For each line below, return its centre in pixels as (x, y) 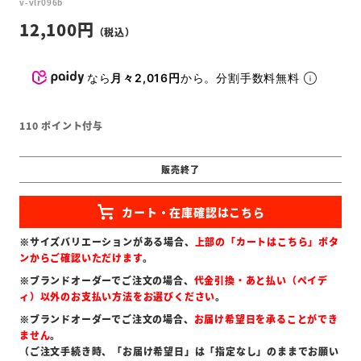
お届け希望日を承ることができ (266, 319)
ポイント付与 (73, 126)
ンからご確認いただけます (81, 258)
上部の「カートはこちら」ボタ (267, 242)
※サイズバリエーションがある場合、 (107, 242)
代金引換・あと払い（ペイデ (261, 280)
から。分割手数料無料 (242, 77)
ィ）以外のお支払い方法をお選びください (118, 297)
